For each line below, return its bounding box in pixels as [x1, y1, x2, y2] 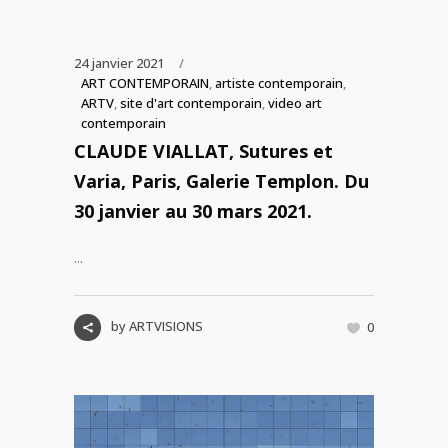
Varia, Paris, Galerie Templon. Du [74, 169, 369, 193]
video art [268, 94, 322, 112]
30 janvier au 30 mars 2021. [74, 199, 312, 223]
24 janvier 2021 [74, 54, 164, 72]
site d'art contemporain [120, 94, 262, 112]
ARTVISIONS [129, 317, 203, 335]
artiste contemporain [215, 74, 343, 92]
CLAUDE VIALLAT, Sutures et [74, 139, 333, 163]
